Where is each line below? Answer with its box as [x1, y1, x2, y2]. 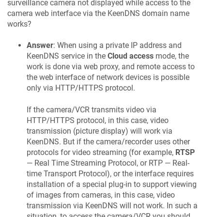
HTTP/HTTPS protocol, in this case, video [27, 115, 169, 125]
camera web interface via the [7, 8, 108, 18]
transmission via [27, 201, 85, 210]
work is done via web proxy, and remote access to [27, 62, 195, 72]
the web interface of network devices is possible [27, 73, 189, 82]
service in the [59, 51, 108, 61]
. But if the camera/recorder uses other [59, 137, 190, 146]
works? [7, 19, 31, 29]
